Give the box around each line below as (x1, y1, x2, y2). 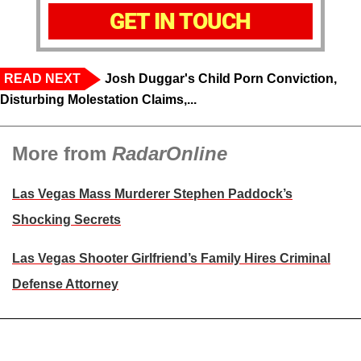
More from (12, 143, 112, 165)
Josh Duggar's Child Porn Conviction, (105, 72, 337, 86)
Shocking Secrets (12, 213, 121, 227)
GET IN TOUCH (110, 8, 251, 35)
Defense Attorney (12, 277, 118, 292)
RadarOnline (112, 143, 227, 165)
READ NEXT (4, 72, 81, 86)
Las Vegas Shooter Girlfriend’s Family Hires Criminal (12, 251, 330, 266)
